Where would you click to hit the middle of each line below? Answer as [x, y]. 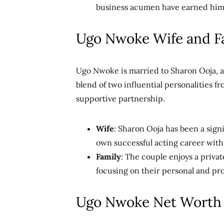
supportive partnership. [120, 98]
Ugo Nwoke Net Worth [149, 202]
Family [108, 156]
